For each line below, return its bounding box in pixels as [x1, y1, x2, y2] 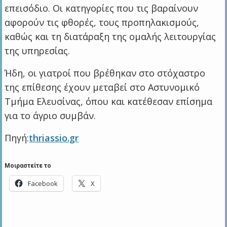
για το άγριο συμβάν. [5, 109, 96, 122]
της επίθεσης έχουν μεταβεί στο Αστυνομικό [5, 81, 200, 93]
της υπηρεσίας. [5, 44, 70, 57]
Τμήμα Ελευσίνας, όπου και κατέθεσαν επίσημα [5, 95, 213, 107]
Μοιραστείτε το [5, 162, 52, 169]
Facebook [28, 178, 58, 188]
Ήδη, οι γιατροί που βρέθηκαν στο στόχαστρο [5, 66, 206, 79]
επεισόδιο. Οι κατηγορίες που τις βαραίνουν [5, 2, 199, 14]
